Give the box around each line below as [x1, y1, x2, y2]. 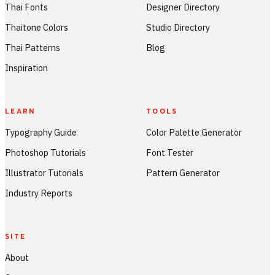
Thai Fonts [5, 1, 48, 14]
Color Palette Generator [146, 126, 242, 139]
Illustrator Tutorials [5, 166, 83, 179]
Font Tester [146, 146, 193, 158]
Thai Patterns [5, 41, 60, 53]
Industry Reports [5, 187, 72, 199]
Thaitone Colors [5, 21, 68, 33]
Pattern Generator [146, 166, 220, 179]
